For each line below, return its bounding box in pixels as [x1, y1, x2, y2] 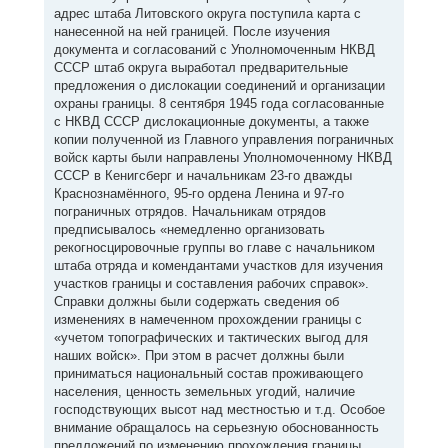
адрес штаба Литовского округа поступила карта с [53, 6, 361, 21]
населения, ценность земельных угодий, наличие [53, 384, 355, 399]
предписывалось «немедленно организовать [53, 222, 325, 237]
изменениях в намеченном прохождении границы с [53, 312, 362, 327]
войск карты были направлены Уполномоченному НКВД [53, 150, 392, 165]
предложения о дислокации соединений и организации [53, 78, 385, 93]
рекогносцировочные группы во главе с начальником [53, 240, 375, 255]
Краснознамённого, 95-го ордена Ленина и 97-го [53, 186, 344, 201]
